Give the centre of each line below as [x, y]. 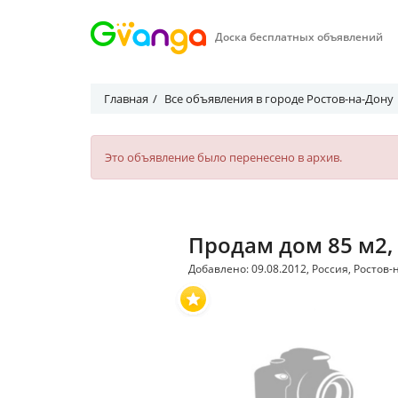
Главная [126, 99]
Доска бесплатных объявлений [299, 37]
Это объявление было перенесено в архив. [223, 157]
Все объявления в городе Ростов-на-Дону [279, 99]
